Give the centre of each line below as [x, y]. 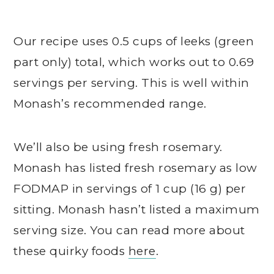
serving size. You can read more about [129, 230]
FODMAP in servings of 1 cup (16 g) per [130, 189]
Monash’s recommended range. [110, 104]
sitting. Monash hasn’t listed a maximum [137, 209]
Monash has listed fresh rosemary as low [135, 168]
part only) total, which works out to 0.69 [134, 62]
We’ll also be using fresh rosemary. [118, 147]
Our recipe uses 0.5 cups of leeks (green [134, 41]
